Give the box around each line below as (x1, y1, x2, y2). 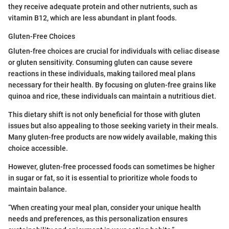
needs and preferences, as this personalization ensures (8, 215, 188, 223)
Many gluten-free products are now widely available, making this (8, 133, 217, 142)
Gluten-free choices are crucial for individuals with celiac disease (8, 47, 220, 56)
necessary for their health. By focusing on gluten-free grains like (8, 81, 216, 89)
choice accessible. (8, 144, 68, 153)
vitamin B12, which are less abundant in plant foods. (8, 14, 177, 22)
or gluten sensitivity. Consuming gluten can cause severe (8, 58, 193, 67)
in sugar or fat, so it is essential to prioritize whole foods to (8, 174, 197, 182)
